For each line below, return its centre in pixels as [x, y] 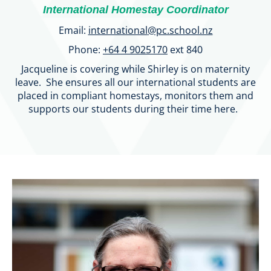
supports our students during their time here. [135, 109]
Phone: [86, 49]
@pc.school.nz [180, 30]
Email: [73, 30]
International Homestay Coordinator [135, 9]
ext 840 [185, 49]
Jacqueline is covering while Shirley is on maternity [135, 69]
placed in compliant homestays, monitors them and [135, 95]
